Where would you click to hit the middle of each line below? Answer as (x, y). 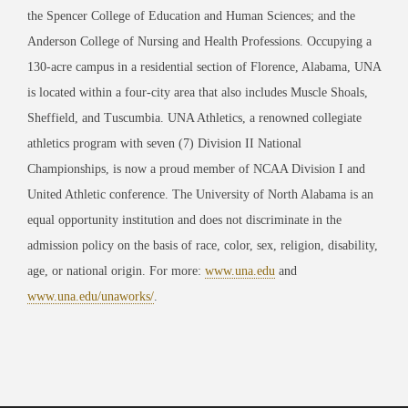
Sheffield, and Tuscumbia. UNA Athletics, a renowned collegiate (194, 117)
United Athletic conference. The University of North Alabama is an (200, 194)
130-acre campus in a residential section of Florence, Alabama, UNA (204, 66)
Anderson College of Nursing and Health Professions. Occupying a (199, 41)
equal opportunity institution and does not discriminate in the (184, 219)
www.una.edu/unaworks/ (91, 296)
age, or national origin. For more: (116, 270)
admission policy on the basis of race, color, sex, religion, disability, (203, 245)
